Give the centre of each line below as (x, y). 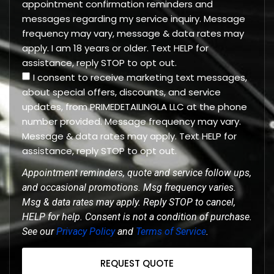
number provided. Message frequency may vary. (131, 122)
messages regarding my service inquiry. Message (134, 19)
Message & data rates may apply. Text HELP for (129, 136)
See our (39, 232)
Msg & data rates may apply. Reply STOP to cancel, (129, 202)
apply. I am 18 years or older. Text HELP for (115, 48)
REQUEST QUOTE (137, 264)
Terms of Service (171, 232)
